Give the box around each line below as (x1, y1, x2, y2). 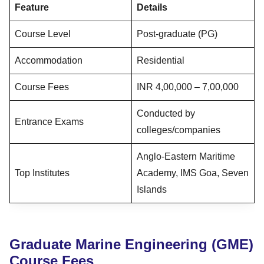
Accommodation (15, 55, 82, 65)
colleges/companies (137, 124, 220, 135)
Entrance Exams (15, 116, 84, 127)
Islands (137, 184, 167, 194)
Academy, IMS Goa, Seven (137, 167, 249, 178)
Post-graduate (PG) (137, 28, 217, 39)
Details (137, 2, 167, 12)
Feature (15, 2, 49, 12)
